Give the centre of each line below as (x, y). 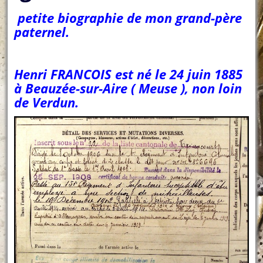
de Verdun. (47, 102)
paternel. (42, 31)
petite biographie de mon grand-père (128, 17)
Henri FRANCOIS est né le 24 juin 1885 (129, 74)
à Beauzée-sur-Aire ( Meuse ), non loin (128, 88)
